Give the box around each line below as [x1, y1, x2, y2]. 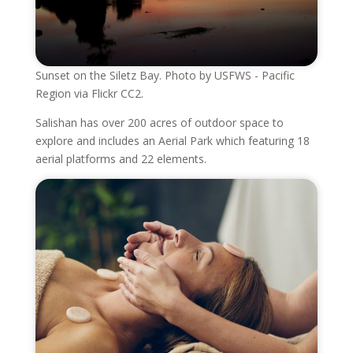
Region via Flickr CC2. [35, 86, 143, 102]
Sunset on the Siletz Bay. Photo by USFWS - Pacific [35, 68, 295, 84]
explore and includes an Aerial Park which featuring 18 [35, 133, 310, 149]
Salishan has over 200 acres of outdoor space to [35, 115, 284, 131]
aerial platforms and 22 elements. [35, 151, 206, 167]
